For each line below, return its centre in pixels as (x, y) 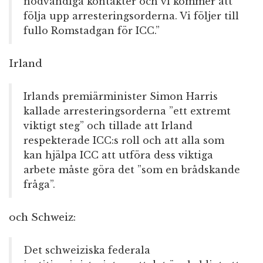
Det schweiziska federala (87, 250)
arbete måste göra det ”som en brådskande (132, 170)
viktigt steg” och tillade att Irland (108, 126)
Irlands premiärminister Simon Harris (121, 97)
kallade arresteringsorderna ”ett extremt (127, 111)
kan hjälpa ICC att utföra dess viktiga (118, 155)
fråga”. (39, 185)
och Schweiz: (42, 218)
